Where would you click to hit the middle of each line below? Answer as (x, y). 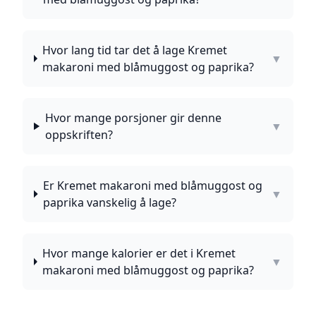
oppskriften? (79, 135)
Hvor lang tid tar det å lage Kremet (135, 50)
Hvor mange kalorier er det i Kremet (139, 253)
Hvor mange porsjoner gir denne (133, 118)
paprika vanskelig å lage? (109, 202)
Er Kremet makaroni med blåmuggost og (152, 186)
